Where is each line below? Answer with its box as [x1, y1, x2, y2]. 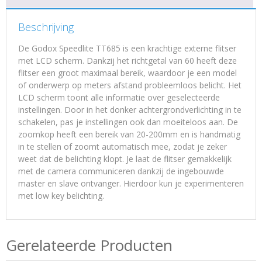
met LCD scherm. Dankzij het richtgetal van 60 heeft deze [18, 55, 237, 66]
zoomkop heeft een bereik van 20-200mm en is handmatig [18, 129, 240, 140]
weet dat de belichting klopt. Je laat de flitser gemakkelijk [18, 153, 232, 164]
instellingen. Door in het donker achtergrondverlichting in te [18, 104, 242, 115]
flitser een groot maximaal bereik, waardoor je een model [18, 67, 237, 78]
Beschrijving [18, 20, 74, 34]
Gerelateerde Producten [6, 235, 173, 256]
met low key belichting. [18, 190, 104, 201]
